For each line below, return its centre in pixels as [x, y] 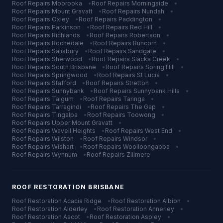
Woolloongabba [146, 147]
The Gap [143, 107]
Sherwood [67, 59]
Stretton [137, 83]
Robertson [145, 35]
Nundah [153, 11]
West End [159, 131]
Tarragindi [66, 107]
